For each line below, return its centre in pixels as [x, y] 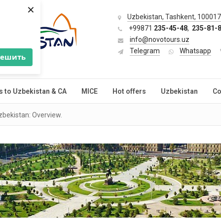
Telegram [145, 51]
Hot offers [129, 91]
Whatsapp [195, 51]
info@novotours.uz [160, 39]
